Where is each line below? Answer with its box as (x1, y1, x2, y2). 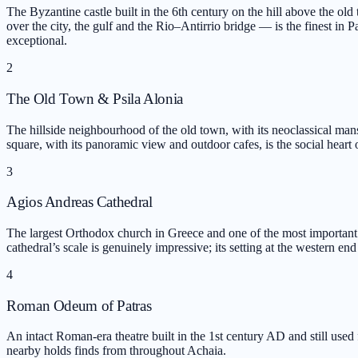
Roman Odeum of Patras (6, 296, 152, 314)
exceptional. (6, 34, 67, 48)
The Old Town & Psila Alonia (6, 89, 183, 107)
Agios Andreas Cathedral (6, 193, 153, 211)
